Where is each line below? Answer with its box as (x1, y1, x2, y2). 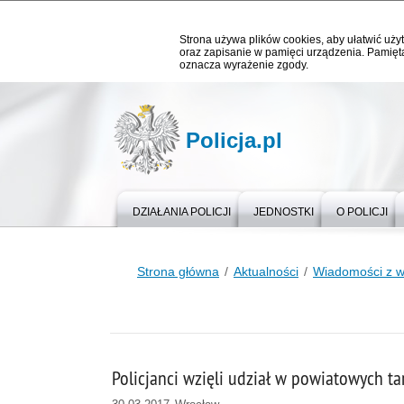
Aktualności (234, 264, 298, 279)
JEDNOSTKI (253, 206, 314, 218)
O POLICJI (336, 206, 388, 218)
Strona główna (137, 264, 219, 279)
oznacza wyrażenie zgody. (179, 59, 308, 71)
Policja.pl (186, 128, 282, 152)
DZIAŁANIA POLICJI (133, 206, 231, 218)
